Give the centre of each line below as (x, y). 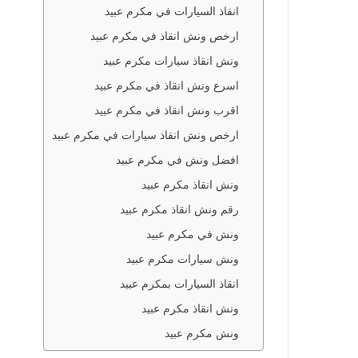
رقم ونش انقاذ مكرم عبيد (179, 209)
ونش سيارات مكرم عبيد (183, 259)
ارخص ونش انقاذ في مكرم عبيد (165, 36)
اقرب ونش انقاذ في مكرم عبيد (167, 110)
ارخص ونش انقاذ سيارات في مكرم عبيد (145, 135)
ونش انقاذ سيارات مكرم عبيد (171, 61)
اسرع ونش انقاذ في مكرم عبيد (167, 86)
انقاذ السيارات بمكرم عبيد (179, 284)
